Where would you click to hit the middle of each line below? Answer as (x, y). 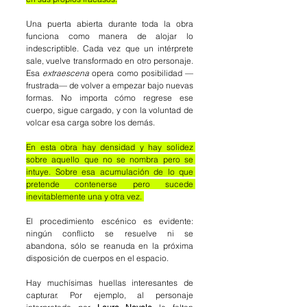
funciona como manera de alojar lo (110, 36)
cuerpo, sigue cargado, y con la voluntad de (110, 110)
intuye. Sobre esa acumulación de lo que (110, 172)
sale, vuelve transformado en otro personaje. (110, 61)
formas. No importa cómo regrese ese (110, 98)
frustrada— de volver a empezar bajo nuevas (110, 86)
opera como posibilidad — (143, 73)
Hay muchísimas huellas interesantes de (110, 283)
